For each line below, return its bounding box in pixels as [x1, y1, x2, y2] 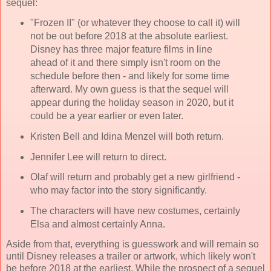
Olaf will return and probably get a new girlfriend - [30, 172, 240, 183]
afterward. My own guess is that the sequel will [30, 83, 229, 94]
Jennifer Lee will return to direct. [30, 151, 166, 162]
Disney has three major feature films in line [30, 44, 212, 54]
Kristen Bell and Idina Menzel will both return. [30, 131, 224, 142]
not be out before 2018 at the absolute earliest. [30, 30, 228, 41]
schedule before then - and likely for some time [30, 70, 229, 81]
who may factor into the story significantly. [30, 185, 207, 196]
